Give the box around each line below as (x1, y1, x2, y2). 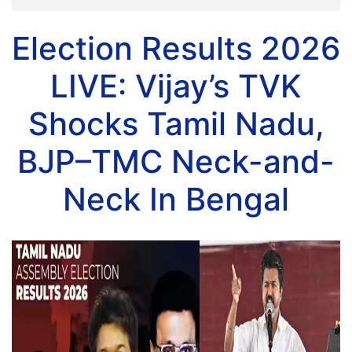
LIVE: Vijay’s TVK (50, 67, 302, 105)
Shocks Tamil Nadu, (27, 104, 324, 143)
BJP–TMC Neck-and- (17, 142, 335, 181)
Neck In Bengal (63, 180, 289, 218)
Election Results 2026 (12, 29, 340, 68)
